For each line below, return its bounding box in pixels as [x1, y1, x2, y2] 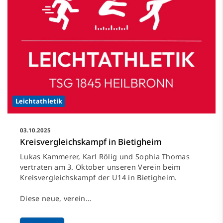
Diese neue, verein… [20, 194, 92, 204]
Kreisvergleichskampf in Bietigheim [20, 136, 162, 148]
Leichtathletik [15, 97, 62, 106]
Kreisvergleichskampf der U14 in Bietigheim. [20, 173, 177, 183]
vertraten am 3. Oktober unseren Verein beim [20, 162, 181, 172]
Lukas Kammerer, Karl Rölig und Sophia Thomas [20, 152, 190, 162]
